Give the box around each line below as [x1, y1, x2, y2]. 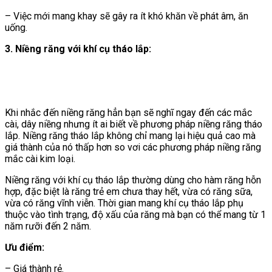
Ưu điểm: [5, 241, 44, 253]
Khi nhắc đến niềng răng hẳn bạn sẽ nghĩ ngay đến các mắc [5, 106, 252, 118]
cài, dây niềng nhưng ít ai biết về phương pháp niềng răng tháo [5, 118, 262, 130]
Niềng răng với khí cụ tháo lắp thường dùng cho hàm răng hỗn [5, 174, 261, 186]
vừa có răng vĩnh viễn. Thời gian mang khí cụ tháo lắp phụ [5, 197, 243, 209]
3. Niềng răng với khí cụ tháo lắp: [5, 42, 151, 55]
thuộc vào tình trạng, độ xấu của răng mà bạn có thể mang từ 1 [5, 208, 266, 220]
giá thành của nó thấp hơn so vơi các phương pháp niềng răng [5, 141, 261, 153]
